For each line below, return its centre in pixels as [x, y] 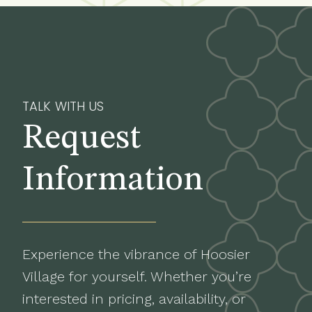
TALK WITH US [63, 106]
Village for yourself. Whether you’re [137, 276]
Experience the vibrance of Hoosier [136, 254]
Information [113, 180]
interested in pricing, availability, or [134, 299]
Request [81, 139]
